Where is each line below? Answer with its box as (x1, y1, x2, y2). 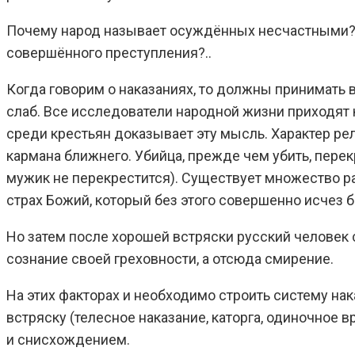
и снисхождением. (6, 330, 130, 348)
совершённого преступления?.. (6, 44, 212, 61)
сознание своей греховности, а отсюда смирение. (6, 250, 334, 267)
